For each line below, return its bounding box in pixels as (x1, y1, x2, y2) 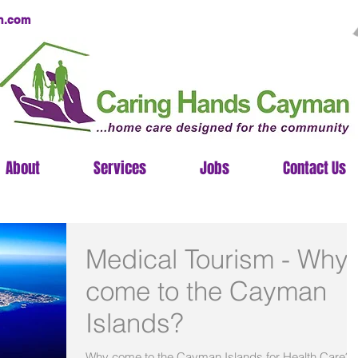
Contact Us (282, 157, 346, 179)
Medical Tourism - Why (86, 243, 348, 275)
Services (93, 157, 146, 179)
